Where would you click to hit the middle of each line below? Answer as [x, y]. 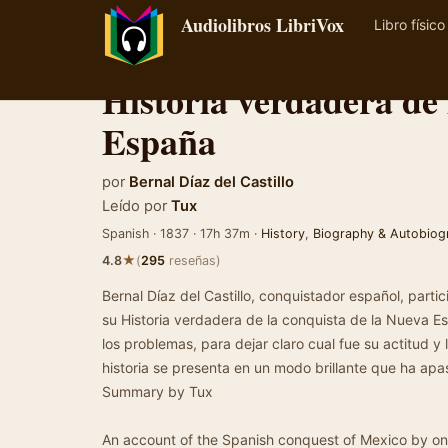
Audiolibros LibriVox [262, 25]
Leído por [134, 206]
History [283, 233]
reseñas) [193, 260]
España [159, 141]
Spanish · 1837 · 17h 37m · [181, 233]
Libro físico [409, 24]
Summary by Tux [157, 391]
